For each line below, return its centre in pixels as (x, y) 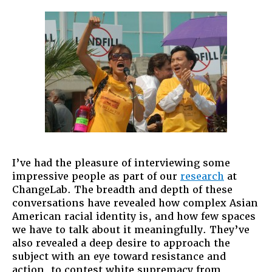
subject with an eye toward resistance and (119, 256)
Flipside (246, 10)
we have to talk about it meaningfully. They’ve (131, 229)
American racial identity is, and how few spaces (134, 216)
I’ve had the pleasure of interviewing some (121, 163)
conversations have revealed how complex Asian (135, 203)
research (202, 176)
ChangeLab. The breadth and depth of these (122, 189)
